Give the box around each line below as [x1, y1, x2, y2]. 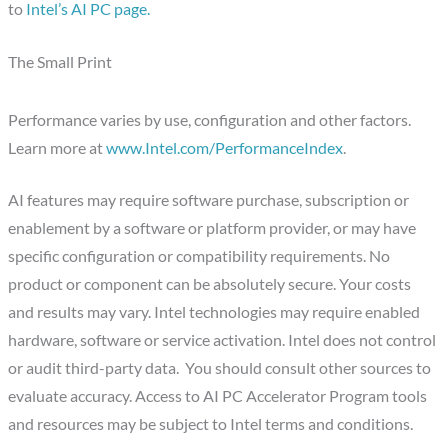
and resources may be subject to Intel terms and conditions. [8, 415, 414, 434]
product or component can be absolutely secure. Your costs [8, 275, 412, 294]
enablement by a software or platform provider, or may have [8, 219, 417, 238]
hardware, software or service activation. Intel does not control [8, 331, 437, 350]
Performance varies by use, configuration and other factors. [8, 110, 412, 129]
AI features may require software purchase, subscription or [8, 191, 410, 210]
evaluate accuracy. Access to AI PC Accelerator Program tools [8, 387, 428, 406]
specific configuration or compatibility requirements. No [8, 247, 391, 266]
